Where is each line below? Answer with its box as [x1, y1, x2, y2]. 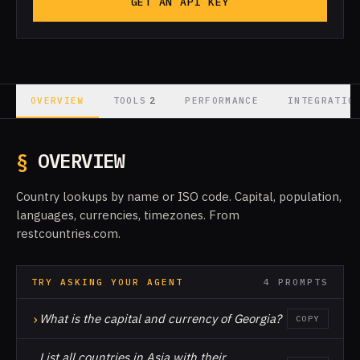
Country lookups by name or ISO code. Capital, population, [16, 189, 342, 204]
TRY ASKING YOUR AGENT [31, 276, 183, 288]
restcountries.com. [16, 226, 121, 241]
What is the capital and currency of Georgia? [39, 310, 281, 326]
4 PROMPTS [264, 276, 329, 288]
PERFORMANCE [185, 95, 259, 106]
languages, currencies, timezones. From [16, 207, 239, 223]
